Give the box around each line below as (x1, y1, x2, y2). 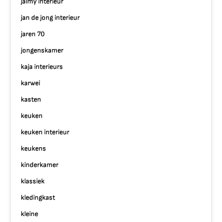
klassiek (21, 177, 45, 185)
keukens (21, 144, 47, 153)
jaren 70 (21, 30, 45, 38)
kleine (21, 210, 39, 218)
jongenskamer (21, 46, 64, 55)
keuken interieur (21, 128, 70, 136)
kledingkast (21, 193, 55, 202)
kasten (21, 95, 42, 104)
